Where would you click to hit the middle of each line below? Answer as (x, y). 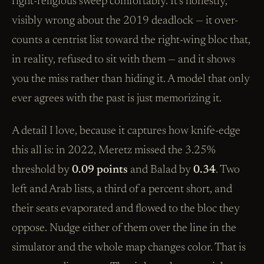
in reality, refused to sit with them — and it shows (123, 60)
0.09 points (100, 170)
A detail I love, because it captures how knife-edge (126, 131)
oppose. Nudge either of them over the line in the (124, 229)
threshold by (42, 170)
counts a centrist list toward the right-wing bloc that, (131, 41)
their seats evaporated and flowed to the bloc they (126, 209)
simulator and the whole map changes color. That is (129, 248)
